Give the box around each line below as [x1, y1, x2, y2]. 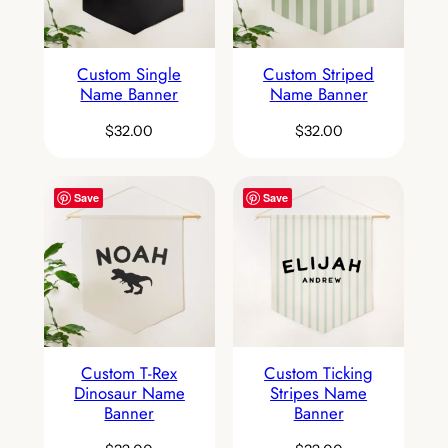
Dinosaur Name [73, 381, 185, 406]
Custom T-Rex [81, 361, 178, 386]
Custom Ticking [264, 361, 374, 386]
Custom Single [77, 61, 182, 86]
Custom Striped [263, 61, 375, 86]
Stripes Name [270, 381, 368, 406]
